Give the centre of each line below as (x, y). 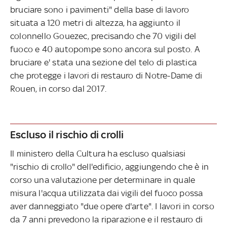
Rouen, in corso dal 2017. (58, 88)
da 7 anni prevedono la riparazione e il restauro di (107, 219)
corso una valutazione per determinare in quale (103, 180)
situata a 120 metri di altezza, (69, 23)
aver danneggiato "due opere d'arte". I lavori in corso (112, 206)
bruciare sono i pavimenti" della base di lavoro (100, 9)
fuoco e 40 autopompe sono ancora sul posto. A (105, 49)
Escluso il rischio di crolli (67, 134)
